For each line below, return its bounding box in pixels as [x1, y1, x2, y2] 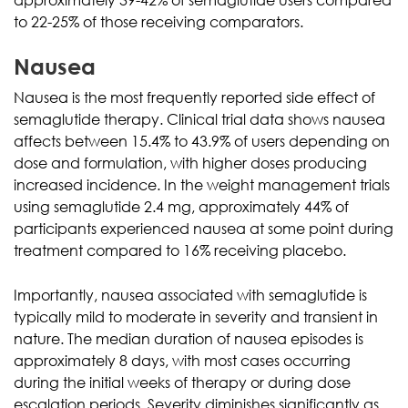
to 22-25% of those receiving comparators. [14, 12, 303, 31]
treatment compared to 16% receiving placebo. [14, 240, 346, 260]
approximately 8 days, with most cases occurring [14, 351, 351, 370]
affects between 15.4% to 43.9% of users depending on [14, 131, 390, 150]
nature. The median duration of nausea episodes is [14, 329, 363, 348]
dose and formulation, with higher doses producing [14, 153, 367, 172]
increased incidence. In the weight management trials [14, 175, 390, 194]
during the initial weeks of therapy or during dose [14, 372, 351, 392]
